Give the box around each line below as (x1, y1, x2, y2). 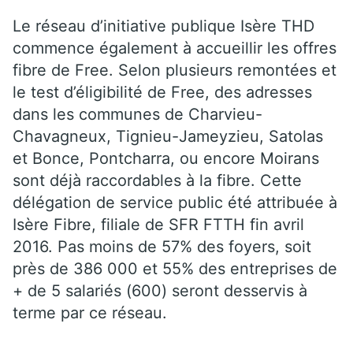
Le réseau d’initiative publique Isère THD (13, 16, 314, 35)
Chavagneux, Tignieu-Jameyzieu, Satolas (13, 126, 323, 146)
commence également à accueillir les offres (13, 38, 336, 58)
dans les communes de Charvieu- (13, 104, 262, 124)
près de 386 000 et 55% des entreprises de (13, 258, 337, 278)
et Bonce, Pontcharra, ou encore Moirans (13, 148, 319, 168)
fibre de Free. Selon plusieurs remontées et (13, 60, 336, 80)
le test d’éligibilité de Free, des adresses (13, 82, 312, 102)
